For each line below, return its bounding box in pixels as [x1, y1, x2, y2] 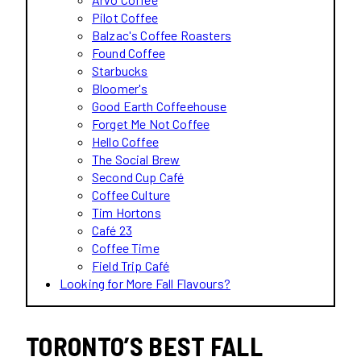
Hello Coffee [92, 133, 159, 149]
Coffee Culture [92, 186, 171, 202]
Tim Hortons [92, 204, 161, 220]
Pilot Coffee [92, 9, 158, 25]
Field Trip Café [92, 257, 170, 273]
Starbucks [92, 62, 148, 78]
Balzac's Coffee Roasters [92, 27, 231, 43]
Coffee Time [92, 239, 160, 255]
